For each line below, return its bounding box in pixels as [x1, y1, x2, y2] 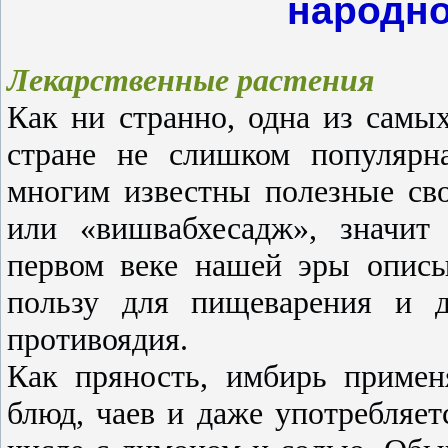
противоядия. [7, 320, 188, 357]
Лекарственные [7, 61, 229, 98]
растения [237, 61, 374, 98]
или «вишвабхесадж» [7, 209, 310, 246]
